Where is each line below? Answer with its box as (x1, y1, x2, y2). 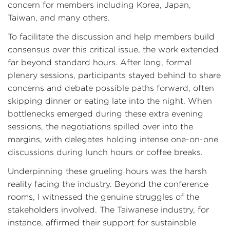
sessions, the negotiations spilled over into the (8, 122, 193, 131)
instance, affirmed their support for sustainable (8, 218, 196, 227)
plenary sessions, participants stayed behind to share (8, 71, 221, 80)
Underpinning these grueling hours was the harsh (8, 167, 207, 176)
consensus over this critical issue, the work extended (8, 45, 219, 54)
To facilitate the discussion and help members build (8, 32, 215, 41)
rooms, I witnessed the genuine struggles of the (8, 193, 199, 201)
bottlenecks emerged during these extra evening (8, 109, 203, 118)
